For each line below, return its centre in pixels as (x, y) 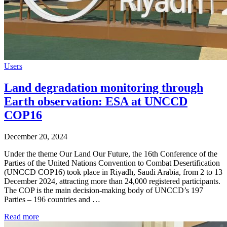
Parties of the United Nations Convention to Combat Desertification (112, 163)
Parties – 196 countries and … (52, 199)
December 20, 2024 (36, 136)
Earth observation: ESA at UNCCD (96, 102)
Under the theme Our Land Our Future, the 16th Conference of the (111, 154)
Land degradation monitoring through (104, 88)
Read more (22, 216)
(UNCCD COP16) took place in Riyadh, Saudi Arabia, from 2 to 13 (113, 172)
